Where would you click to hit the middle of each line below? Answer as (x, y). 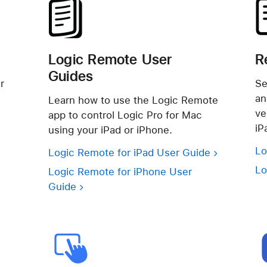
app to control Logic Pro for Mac (125, 114)
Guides (71, 76)
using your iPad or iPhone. (110, 129)
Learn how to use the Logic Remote (133, 100)
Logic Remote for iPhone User (120, 172)
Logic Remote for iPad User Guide (129, 153)
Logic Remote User (110, 59)
